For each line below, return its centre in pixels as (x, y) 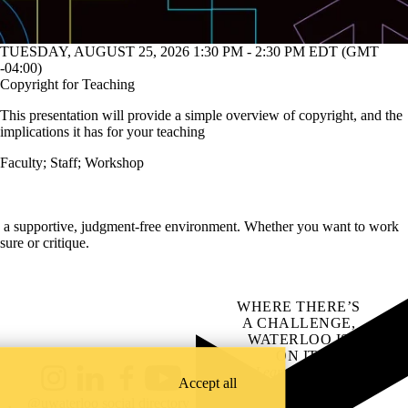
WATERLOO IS (299, 340)
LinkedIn (98, 385)
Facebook (137, 385)
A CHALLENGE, (299, 323)
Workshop (114, 163)
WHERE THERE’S (299, 307)
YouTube (171, 385)
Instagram (64, 385)
